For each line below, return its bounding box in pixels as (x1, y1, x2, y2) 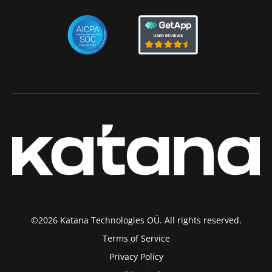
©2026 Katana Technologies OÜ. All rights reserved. (30, 214, 242, 226)
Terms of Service (102, 233, 170, 245)
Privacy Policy (109, 251, 163, 263)
